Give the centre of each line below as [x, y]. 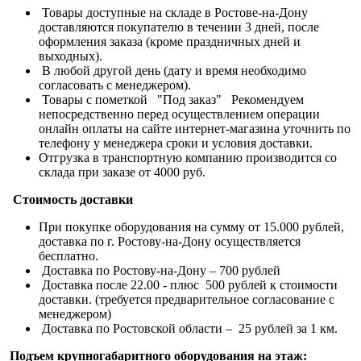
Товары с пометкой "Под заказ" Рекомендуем [171, 99]
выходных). [71, 56]
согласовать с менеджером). [115, 85]
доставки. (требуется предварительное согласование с [187, 299]
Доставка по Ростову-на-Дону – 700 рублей [161, 270]
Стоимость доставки [70, 199]
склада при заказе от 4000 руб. [122, 172]
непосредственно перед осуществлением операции [179, 114]
